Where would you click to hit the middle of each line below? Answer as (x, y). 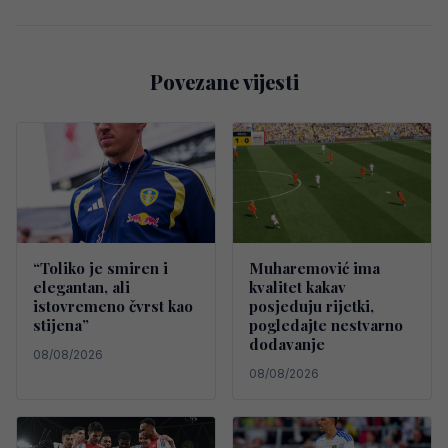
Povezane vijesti (224, 81)
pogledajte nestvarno (326, 324)
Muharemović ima (314, 267)
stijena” (61, 324)
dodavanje (287, 343)
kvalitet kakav (297, 286)
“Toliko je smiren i (100, 267)
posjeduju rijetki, (311, 305)
